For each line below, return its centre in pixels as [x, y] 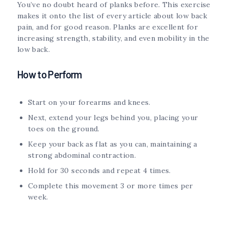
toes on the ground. [64, 129]
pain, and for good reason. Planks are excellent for [108, 27]
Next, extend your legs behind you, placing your [113, 118]
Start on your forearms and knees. [89, 103]
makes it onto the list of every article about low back [112, 16]
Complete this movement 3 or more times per [111, 186]
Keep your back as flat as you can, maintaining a [113, 144]
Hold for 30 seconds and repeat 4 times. [99, 171]
